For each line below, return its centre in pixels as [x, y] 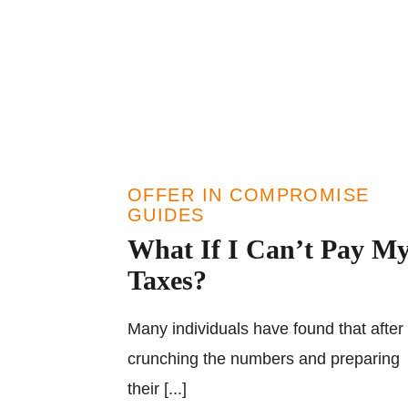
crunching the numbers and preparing [264, 359]
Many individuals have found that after [265, 329]
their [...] [157, 389]
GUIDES [166, 215]
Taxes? [167, 280]
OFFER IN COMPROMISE [249, 195]
